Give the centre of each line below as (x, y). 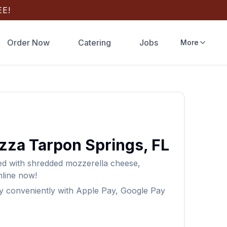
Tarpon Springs (86, 145)
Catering (94, 43)
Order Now (28, 43)
